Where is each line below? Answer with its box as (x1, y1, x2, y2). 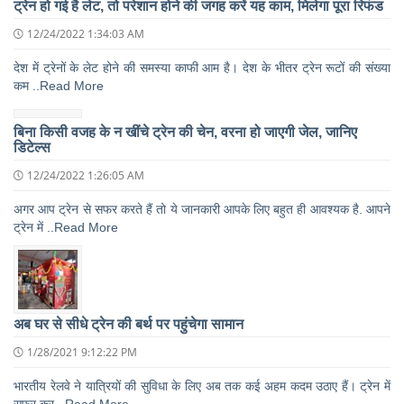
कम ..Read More (14, 78, 104, 93)
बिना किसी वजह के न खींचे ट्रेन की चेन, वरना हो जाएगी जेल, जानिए (14, 124, 357, 140)
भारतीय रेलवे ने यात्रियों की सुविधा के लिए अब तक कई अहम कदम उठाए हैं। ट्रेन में (14, 378, 390, 393)
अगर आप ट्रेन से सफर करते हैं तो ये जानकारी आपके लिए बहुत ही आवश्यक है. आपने (14, 201, 390, 216)
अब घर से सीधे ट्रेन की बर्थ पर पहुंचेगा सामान (14, 316, 243, 332)
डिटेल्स (14, 139, 50, 155)
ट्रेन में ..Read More (14, 219, 118, 234)
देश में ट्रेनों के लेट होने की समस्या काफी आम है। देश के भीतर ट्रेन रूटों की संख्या (14, 60, 390, 75)
